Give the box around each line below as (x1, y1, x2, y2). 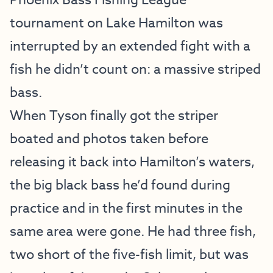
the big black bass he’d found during (10, 175, 230, 195)
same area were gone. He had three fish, (10, 222, 256, 241)
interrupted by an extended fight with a (10, 37, 250, 56)
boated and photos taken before (10, 129, 208, 149)
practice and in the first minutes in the (10, 199, 243, 218)
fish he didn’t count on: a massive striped (10, 60, 261, 79)
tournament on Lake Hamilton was (10, 13, 223, 33)
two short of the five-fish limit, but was (10, 245, 249, 264)
